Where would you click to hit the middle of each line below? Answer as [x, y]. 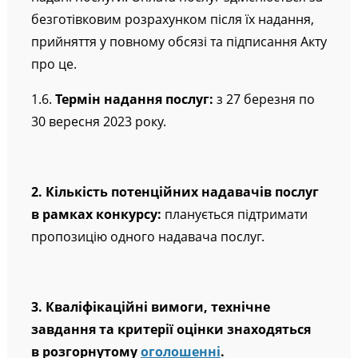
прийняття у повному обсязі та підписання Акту [179, 42]
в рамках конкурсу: [97, 215]
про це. [54, 64]
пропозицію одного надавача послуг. [147, 237]
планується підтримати [236, 215]
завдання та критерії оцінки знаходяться [171, 330]
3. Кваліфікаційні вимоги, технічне [150, 307]
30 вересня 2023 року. [98, 122]
